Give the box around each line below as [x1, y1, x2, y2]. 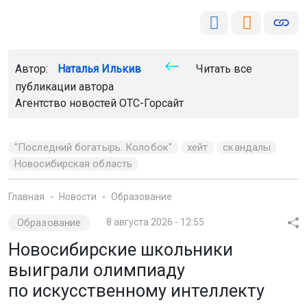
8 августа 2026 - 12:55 [106, 216, 205, 228]
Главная [8, 191, 45, 202]
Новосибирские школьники [8, 239, 233, 260]
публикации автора [15, 79, 114, 93]
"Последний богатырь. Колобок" [14, 140, 172, 153]
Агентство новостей [15, 96, 119, 110]
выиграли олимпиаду [8, 260, 185, 280]
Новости [59, 191, 97, 202]
